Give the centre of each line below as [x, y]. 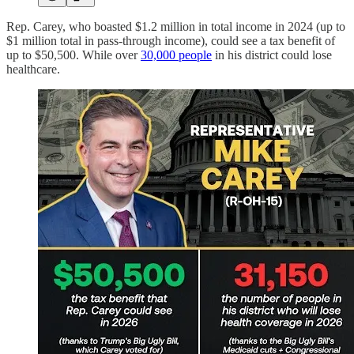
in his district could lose [272, 55]
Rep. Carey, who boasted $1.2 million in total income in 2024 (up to [176, 26]
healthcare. [33, 69]
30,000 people [176, 55]
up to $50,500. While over [73, 55]
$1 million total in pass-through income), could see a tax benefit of [171, 40]
